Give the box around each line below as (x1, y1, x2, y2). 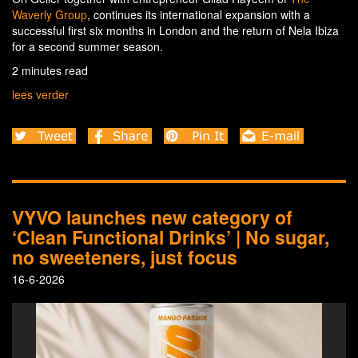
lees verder (12, 86, 69, 102)
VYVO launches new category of (12, 203, 292, 230)
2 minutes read (12, 62, 88, 78)
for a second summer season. (12, 38, 163, 54)
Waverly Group (12, 6, 87, 22)
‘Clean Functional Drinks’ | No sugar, (12, 223, 329, 250)
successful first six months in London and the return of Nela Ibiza (12, 22, 339, 38)
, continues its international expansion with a (87, 6, 310, 22)
